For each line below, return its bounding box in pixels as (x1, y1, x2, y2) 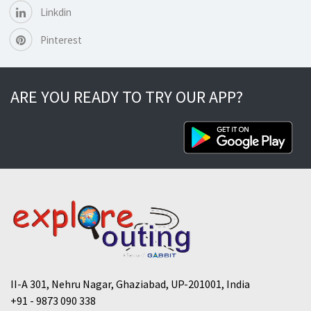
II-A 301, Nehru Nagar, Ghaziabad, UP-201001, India (10, 277, 250, 292)
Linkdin (38, 6, 72, 19)
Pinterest (38, 33, 82, 47)
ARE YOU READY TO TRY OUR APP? (10, 86, 243, 108)
